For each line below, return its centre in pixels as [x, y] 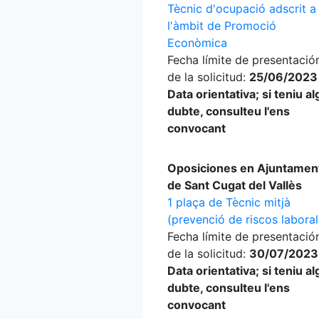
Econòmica [197, 43]
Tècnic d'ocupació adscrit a [242, 9]
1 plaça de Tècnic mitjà [229, 202]
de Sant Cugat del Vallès [235, 185]
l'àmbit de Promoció [222, 26]
